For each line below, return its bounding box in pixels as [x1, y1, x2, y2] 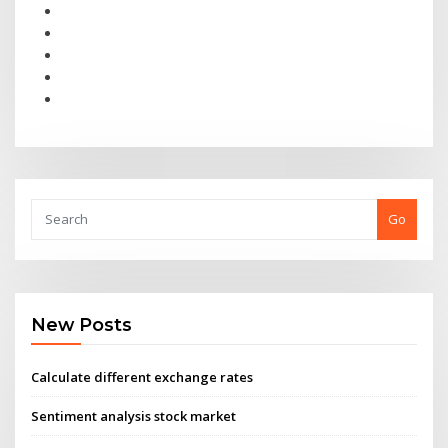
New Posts [31, 314, 133, 336]
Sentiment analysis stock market [31, 406, 237, 425]
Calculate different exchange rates [31, 367, 254, 386]
